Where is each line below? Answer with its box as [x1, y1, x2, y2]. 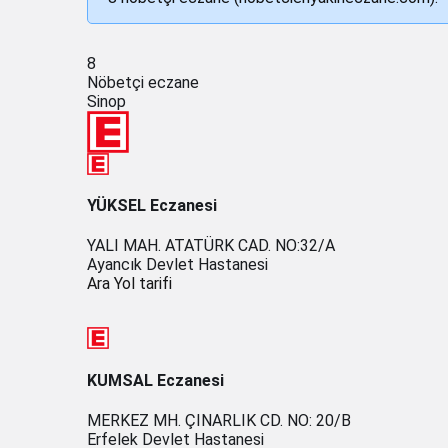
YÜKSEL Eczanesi [87, 196, 217, 216]
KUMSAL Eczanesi [87, 370, 224, 390]
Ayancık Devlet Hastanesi [87, 255, 268, 275]
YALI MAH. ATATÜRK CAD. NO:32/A [87, 236, 335, 256]
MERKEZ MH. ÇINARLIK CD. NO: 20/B [87, 410, 351, 430]
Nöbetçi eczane [87, 72, 199, 92]
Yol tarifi [114, 274, 172, 294]
